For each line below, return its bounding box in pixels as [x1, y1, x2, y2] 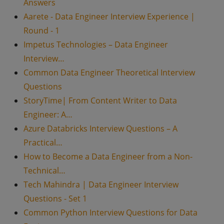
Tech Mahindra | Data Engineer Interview [23, 179, 178, 190]
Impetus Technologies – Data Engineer [23, 39, 168, 50]
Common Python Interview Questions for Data [23, 207, 197, 218]
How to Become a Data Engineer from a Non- [23, 151, 192, 162]
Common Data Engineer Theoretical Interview [23, 67, 195, 78]
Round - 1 [23, 25, 59, 36]
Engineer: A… [23, 109, 72, 120]
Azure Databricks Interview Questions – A [23, 123, 177, 134]
